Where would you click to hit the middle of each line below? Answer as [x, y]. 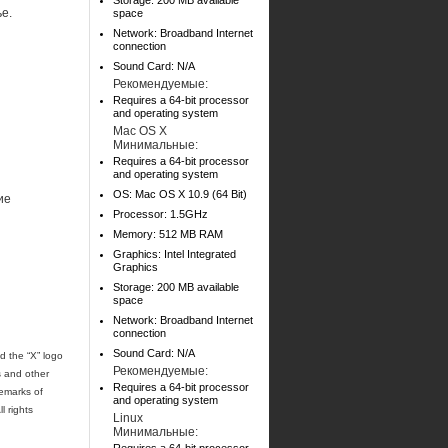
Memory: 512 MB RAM [168, 234]
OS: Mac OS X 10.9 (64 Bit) [180, 194]
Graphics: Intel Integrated [174, 254]
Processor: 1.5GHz [160, 214]
